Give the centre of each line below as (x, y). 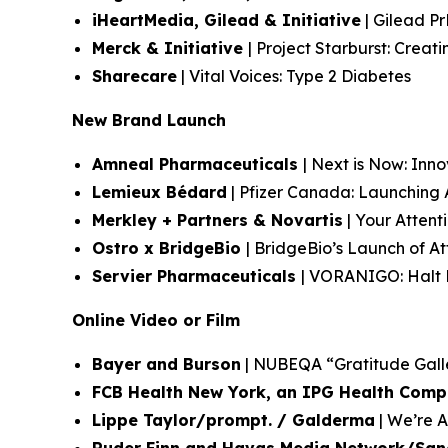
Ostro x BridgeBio (169, 248)
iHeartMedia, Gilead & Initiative (226, 20)
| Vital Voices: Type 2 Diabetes (294, 76)
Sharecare (134, 76)
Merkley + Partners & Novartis (217, 220)
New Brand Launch (149, 120)
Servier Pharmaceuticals (196, 276)
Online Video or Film (156, 320)
